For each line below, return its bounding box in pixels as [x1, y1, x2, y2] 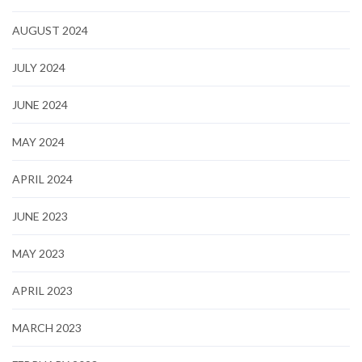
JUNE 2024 [12, 97, 68, 112]
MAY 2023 [12, 246, 65, 260]
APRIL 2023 [12, 283, 73, 297]
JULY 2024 [12, 60, 65, 74]
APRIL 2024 [12, 171, 73, 186]
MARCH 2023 [12, 320, 82, 335]
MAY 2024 [12, 134, 65, 149]
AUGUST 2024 [12, 23, 88, 37]
